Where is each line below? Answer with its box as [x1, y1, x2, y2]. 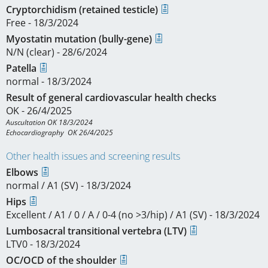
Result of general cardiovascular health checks [6, 91, 217, 104]
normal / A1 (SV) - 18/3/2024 [6, 179, 131, 192]
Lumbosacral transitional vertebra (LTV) [6, 224, 189, 237]
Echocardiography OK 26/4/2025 [6, 127, 113, 138]
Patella [6, 62, 39, 75]
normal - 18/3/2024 [6, 75, 92, 88]
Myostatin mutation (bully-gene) [6, 32, 154, 45]
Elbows [6, 166, 41, 179]
